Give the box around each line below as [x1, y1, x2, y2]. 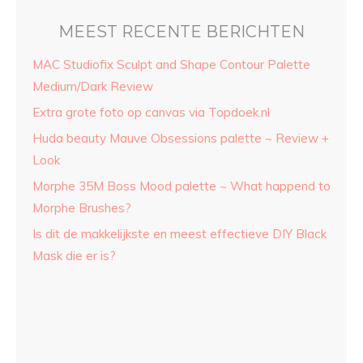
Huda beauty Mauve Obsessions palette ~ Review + [32, 130, 329, 146]
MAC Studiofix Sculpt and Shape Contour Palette [32, 56, 310, 72]
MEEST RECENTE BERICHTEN [58, 21, 305, 41]
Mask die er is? [32, 247, 116, 263]
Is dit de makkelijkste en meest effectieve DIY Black [32, 225, 327, 241]
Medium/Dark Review [32, 78, 153, 94]
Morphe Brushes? [32, 199, 131, 216]
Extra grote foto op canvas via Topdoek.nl [32, 104, 270, 120]
